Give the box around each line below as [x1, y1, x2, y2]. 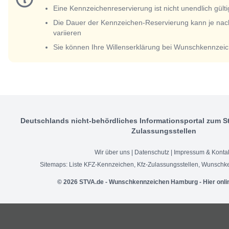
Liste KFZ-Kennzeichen [69, 161, 134, 169]
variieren [53, 29, 81, 37]
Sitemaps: [40, 161, 69, 169]
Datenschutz [134, 149, 169, 156]
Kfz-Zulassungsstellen [137, 161, 198, 169]
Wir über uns [95, 149, 130, 156]
